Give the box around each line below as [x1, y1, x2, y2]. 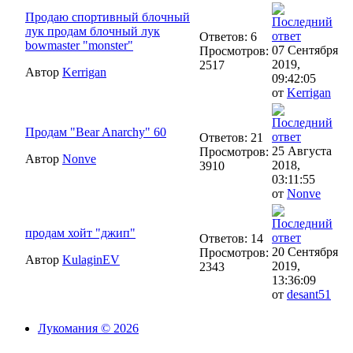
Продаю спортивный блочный [25, 10, 190, 24]
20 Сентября [272, 245, 338, 259]
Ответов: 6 [199, 30, 257, 44]
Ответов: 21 [199, 131, 263, 145]
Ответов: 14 [199, 232, 263, 246]
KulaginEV [62, 253, 120, 267]
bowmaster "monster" [25, 39, 133, 53]
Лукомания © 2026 [38, 321, 139, 335]
